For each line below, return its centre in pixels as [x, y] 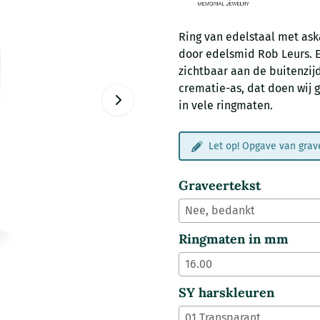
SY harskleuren [226, 293]
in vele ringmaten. [225, 106]
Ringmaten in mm [233, 239]
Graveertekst [219, 186]
